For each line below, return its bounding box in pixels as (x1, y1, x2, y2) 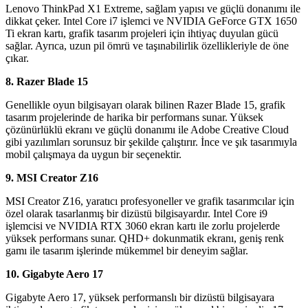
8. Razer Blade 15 (5, 76, 88, 88)
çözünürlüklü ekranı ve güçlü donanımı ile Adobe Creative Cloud (5, 124, 289, 136)
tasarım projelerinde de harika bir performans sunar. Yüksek (5, 111, 263, 124)
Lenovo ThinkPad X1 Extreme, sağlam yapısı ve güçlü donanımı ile (5, 3, 300, 15)
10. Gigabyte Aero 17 (5, 268, 103, 280)
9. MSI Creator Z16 (5, 172, 98, 184)
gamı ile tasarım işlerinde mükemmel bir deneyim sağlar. (5, 245, 248, 257)
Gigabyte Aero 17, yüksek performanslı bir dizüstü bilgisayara (5, 291, 274, 304)
